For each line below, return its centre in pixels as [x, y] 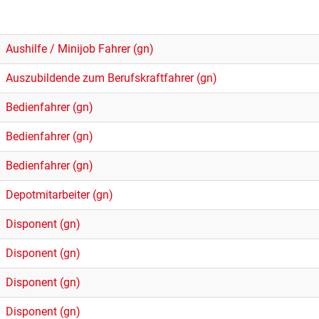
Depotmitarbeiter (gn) [59, 195]
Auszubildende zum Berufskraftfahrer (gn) [111, 78]
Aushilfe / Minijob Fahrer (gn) [80, 49]
